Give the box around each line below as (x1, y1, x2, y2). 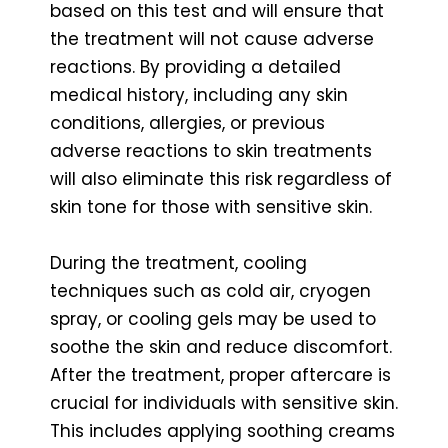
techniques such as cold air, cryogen (50, 278, 371, 303)
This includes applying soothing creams (50, 418, 395, 443)
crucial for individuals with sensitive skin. (50, 390, 398, 415)
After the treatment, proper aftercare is (50, 362, 391, 387)
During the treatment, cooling (50, 250, 307, 275)
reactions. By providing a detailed (50, 54, 341, 79)
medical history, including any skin (50, 82, 348, 107)
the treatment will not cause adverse (50, 26, 374, 51)
